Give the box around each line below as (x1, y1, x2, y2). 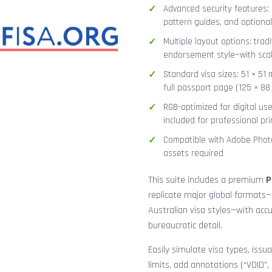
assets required (163, 148, 223, 159)
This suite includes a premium (148, 174, 266, 186)
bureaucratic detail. (148, 219, 222, 232)
